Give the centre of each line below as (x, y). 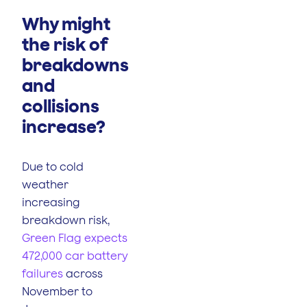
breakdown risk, (66, 220)
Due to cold (53, 166)
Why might (66, 23)
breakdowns (75, 64)
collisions (61, 106)
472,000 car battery (75, 255)
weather (45, 184)
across (83, 273)
